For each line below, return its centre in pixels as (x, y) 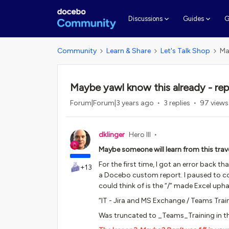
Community (77, 51)
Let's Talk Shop (185, 51)
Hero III (140, 135)
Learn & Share (129, 51)
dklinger (112, 135)
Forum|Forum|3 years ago (112, 103)
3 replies (177, 103)
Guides (193, 19)
